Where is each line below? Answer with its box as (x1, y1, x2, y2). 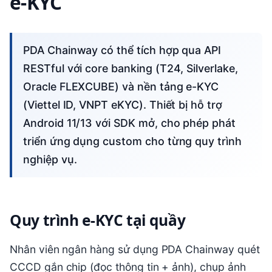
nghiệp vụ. (23, 153, 77, 166)
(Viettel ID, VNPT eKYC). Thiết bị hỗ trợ (23, 98, 222, 112)
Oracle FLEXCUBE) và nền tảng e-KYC (23, 80, 219, 93)
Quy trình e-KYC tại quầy (10, 209, 186, 230)
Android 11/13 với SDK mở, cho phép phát (23, 117, 236, 130)
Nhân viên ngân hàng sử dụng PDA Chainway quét (10, 243, 260, 256)
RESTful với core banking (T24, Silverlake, (23, 62, 238, 75)
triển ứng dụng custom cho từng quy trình (23, 135, 242, 148)
